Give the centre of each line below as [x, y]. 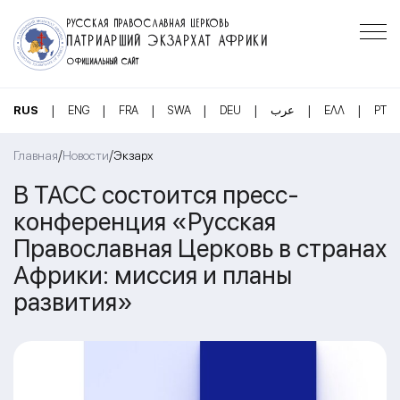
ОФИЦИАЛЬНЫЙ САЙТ [104, 60]
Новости [86, 155]
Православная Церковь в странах [200, 248]
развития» [73, 301]
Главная [36, 155]
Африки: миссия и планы [153, 275]
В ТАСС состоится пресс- [156, 194]
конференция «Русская [145, 221]
